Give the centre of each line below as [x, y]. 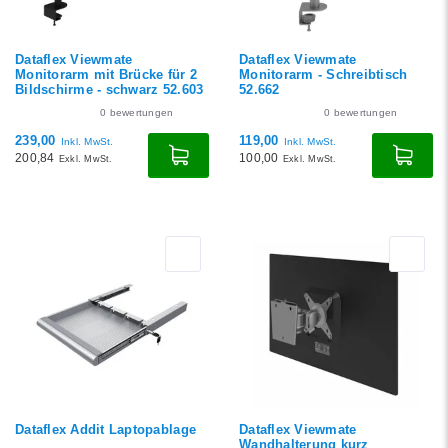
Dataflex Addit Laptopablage [106, 429]
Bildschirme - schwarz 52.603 [109, 89]
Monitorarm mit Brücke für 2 [106, 74]
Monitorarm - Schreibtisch [323, 74]
